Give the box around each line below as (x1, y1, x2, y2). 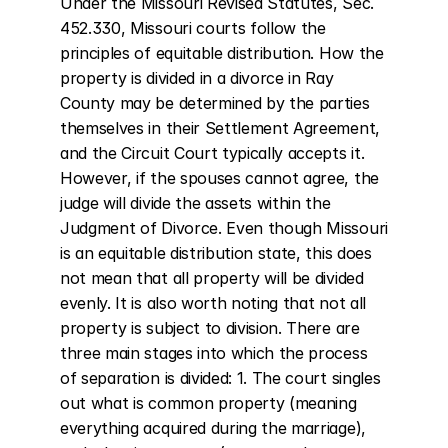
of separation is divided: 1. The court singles (60, 368, 381, 388)
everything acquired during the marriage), (60, 418, 366, 438)
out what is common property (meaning (60, 393, 357, 413)
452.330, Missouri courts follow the (60, 18, 326, 38)
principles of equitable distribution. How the (60, 43, 384, 63)
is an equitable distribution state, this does (60, 243, 372, 263)
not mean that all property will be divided (60, 268, 364, 288)
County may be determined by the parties (60, 93, 370, 113)
